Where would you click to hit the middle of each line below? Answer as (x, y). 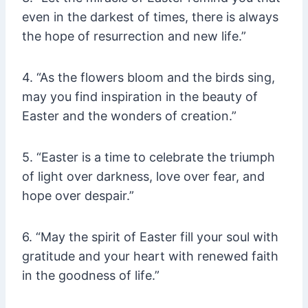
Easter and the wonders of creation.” (129, 116)
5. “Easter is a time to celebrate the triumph (148, 157)
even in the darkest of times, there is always (150, 17)
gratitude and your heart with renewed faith (150, 256)
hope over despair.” (78, 196)
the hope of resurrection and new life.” (134, 36)
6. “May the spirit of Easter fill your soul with (150, 237)
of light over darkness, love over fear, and (143, 177)
